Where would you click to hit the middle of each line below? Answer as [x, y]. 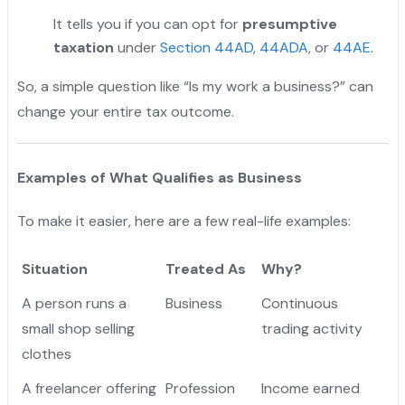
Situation [54, 269]
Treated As [205, 269]
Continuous [299, 304]
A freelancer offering [89, 389]
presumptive [289, 24]
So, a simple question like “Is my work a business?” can [195, 87]
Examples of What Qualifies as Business [159, 178]
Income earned [310, 389]
